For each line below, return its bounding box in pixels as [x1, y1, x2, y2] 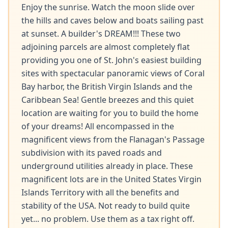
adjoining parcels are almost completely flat [21, 41, 190, 52]
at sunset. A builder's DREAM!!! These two [21, 28, 181, 39]
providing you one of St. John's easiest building [21, 54, 202, 66]
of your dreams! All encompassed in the [21, 121, 174, 132]
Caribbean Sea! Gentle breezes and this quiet [21, 94, 194, 105]
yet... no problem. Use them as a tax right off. [21, 213, 194, 224]
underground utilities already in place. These [21, 160, 193, 172]
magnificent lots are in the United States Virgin [21, 174, 202, 185]
